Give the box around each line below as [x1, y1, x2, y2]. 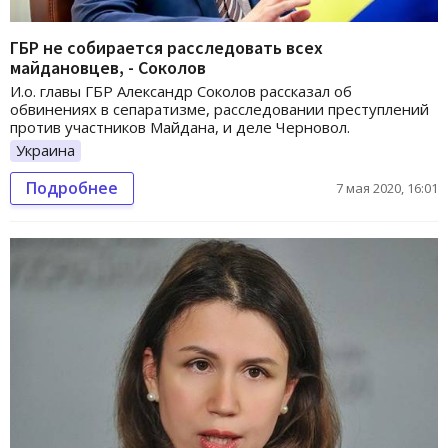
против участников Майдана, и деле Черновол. [10, 117, 350, 138]
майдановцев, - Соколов [10, 56, 206, 80]
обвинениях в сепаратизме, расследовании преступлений [10, 99, 429, 120]
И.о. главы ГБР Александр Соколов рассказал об [10, 81, 352, 102]
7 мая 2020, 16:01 [336, 179, 438, 197]
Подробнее [26, 177, 118, 199]
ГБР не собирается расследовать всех [10, 36, 323, 60]
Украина [16, 140, 75, 161]
